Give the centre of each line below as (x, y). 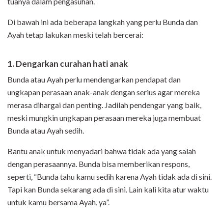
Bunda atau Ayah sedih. (46, 131)
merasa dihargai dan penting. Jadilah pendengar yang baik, (104, 105)
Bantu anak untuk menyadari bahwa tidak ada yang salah (102, 151)
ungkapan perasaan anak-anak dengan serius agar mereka (104, 92)
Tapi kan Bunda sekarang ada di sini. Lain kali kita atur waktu (108, 190)
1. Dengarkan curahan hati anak (68, 64)
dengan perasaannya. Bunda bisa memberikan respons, (98, 164)
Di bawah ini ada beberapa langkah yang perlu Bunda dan (103, 22)
